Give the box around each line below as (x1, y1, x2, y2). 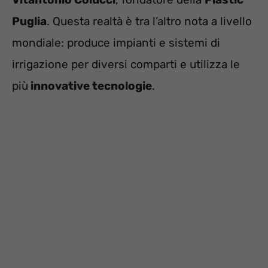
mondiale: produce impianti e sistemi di (12, 36, 220, 50)
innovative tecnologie (28, 79, 152, 93)
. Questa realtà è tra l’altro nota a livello (47, 14, 252, 29)
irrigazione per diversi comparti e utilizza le (12, 57, 240, 72)
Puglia (12, 14, 47, 29)
